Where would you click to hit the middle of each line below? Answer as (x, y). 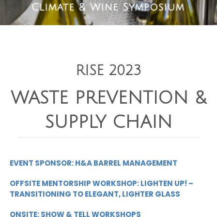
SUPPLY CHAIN (108, 122)
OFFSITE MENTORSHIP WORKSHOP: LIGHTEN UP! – (101, 183)
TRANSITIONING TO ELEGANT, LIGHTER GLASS (95, 194)
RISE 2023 (108, 71)
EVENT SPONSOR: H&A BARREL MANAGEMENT (93, 163)
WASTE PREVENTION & (108, 98)
